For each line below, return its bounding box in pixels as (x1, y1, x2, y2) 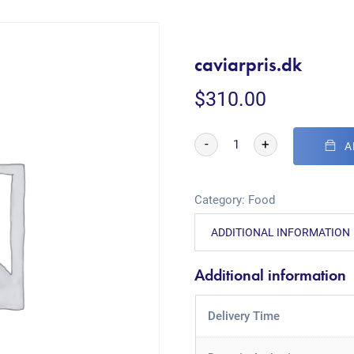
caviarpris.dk (194, 52, 303, 77)
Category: (194, 193, 249, 207)
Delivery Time (207, 309, 280, 323)
